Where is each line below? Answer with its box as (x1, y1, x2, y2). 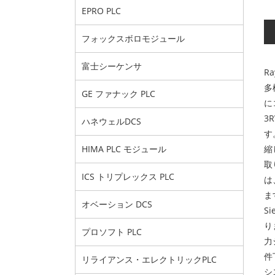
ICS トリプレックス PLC (82, 171, 174, 182)
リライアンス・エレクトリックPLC (82, 254, 217, 265)
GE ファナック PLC (82, 88, 155, 99)
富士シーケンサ (82, 60, 142, 72)
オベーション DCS (82, 198, 152, 210)
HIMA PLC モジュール (82, 143, 166, 155)
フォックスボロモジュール (82, 33, 185, 44)
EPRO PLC (82, 5, 121, 17)
